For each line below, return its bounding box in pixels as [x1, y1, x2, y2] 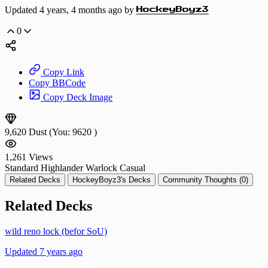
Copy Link [41, 67, 84, 78]
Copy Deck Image [41, 92, 112, 103]
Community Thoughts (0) [163, 175, 248, 185]
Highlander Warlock [41, 163, 117, 173]
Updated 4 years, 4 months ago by [5, 5, 136, 16]
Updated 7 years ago [5, 246, 83, 257]
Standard [5, 163, 38, 173]
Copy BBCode [29, 78, 86, 89]
